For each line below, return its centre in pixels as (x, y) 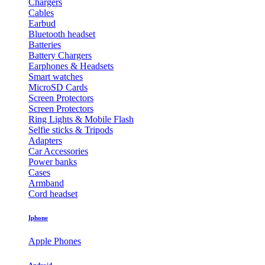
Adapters (45, 140)
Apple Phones (55, 241)
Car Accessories (58, 151)
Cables (41, 12)
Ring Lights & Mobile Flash (81, 119)
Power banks (53, 161)
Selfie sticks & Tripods (71, 130)
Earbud (42, 23)
